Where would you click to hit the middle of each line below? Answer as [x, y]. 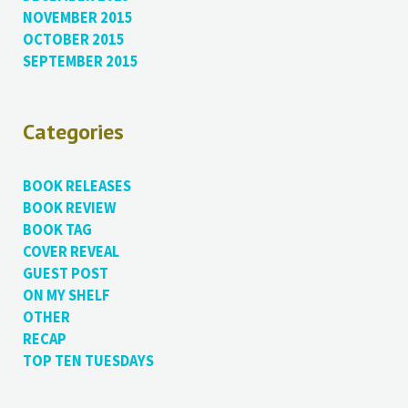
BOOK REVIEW [69, 209]
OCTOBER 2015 [73, 39]
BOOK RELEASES [76, 187]
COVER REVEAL [71, 252]
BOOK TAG [57, 230]
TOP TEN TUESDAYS [88, 362]
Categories [73, 132]
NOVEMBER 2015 [77, 17]
